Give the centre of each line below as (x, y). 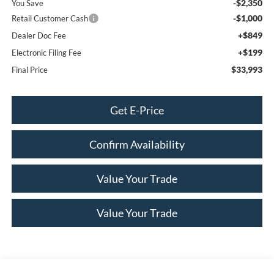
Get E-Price (137, 110)
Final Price (29, 69)
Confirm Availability (137, 144)
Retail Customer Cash (50, 18)
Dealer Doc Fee (39, 35)
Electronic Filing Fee (46, 52)
